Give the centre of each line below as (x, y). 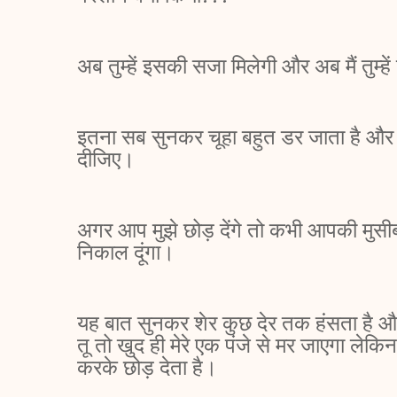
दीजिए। (109, 159)
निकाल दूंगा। (128, 252)
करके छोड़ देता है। (150, 367)
